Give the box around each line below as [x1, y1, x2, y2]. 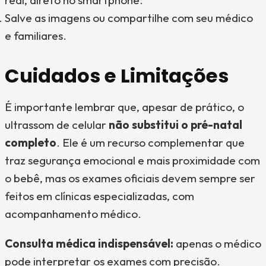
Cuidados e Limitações [5, 62, 229, 89]
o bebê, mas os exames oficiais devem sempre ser [5, 171, 255, 185]
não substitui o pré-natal [109, 118, 242, 132]
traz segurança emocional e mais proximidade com [5, 153, 260, 167]
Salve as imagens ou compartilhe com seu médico [5, 11, 253, 25]
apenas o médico [173, 236, 261, 251]
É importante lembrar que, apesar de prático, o [5, 100, 244, 114]
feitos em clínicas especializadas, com [5, 189, 194, 203]
